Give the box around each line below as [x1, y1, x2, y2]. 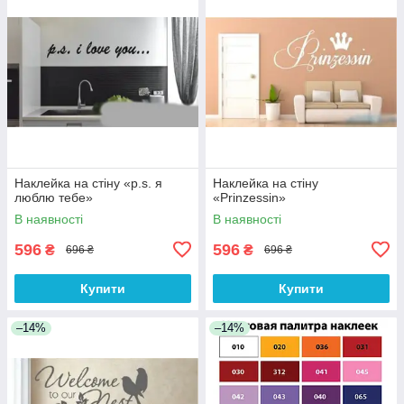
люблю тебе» [14, 189, 93, 205]
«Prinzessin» [213, 189, 286, 205]
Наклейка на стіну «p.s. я [14, 175, 162, 190]
